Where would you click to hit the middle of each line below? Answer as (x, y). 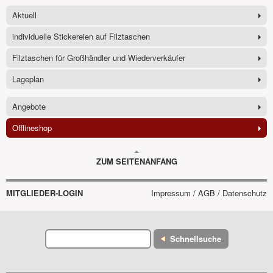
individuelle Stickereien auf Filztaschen (81, 37)
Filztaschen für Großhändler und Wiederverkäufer (99, 58)
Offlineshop (32, 128)
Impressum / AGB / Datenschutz (209, 193)
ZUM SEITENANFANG (136, 161)
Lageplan (28, 79)
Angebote (29, 107)
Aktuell (24, 15)
